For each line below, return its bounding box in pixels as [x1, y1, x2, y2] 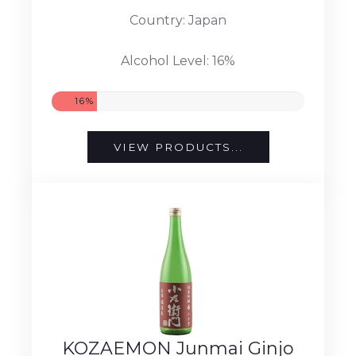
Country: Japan [130, 12, 226, 28]
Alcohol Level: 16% [121, 52, 235, 68]
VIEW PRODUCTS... [113, 140, 243, 153]
